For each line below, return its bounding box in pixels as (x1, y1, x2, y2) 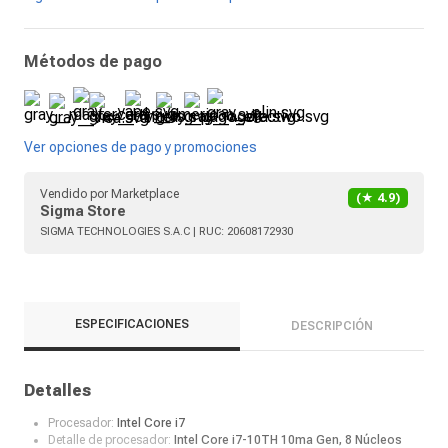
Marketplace (111, 187, 179, 202)
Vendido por (40, 187, 111, 202)
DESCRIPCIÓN (291, 318, 373, 333)
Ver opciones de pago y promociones (24, 139, 257, 156)
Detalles (24, 381, 91, 401)
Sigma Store (40, 203, 126, 220)
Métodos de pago (24, 51, 162, 71)
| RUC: (190, 225, 227, 239)
